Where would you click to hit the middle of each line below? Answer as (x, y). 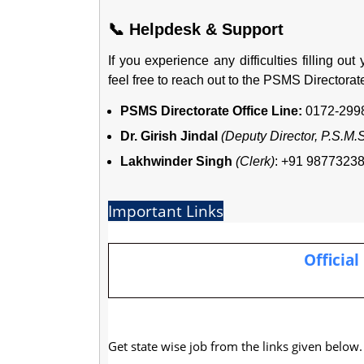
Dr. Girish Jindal (169, 136)
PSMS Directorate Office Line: (211, 111)
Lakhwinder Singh (176, 161)
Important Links (166, 211)
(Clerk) (255, 161)
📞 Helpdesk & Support (196, 29)
